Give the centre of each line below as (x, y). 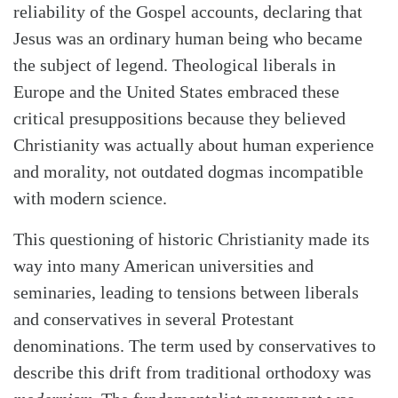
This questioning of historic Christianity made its (191, 239)
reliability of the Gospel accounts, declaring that (188, 12)
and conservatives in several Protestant (154, 319)
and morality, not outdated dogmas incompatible (188, 172)
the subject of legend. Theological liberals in (175, 65)
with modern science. (90, 199)
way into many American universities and (163, 266)
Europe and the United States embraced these (176, 92)
